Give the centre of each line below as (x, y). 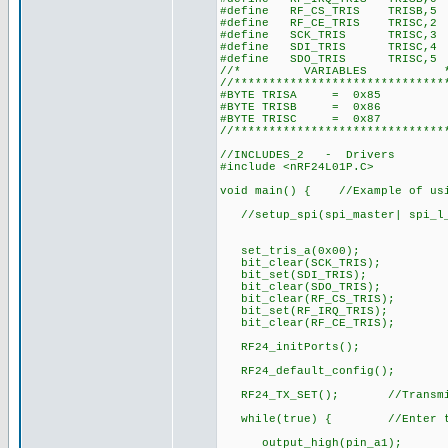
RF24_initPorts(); (290, 347)
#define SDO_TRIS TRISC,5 (328, 59)
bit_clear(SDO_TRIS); (300, 287)
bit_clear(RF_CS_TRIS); (307, 299)
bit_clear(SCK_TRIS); (300, 263)
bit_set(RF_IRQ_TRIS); (304, 311)
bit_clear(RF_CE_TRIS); (307, 323)
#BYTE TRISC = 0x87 (300, 119)
